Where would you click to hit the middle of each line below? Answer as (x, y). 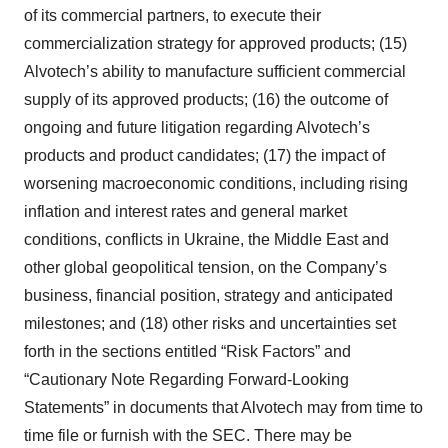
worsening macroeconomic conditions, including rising (216, 183)
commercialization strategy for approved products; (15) (215, 43)
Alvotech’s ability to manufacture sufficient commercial (215, 71)
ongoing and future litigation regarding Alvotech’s (197, 127)
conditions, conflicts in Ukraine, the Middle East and (206, 239)
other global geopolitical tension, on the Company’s (205, 267)
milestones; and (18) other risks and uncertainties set (210, 323)
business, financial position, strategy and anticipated (208, 295)
